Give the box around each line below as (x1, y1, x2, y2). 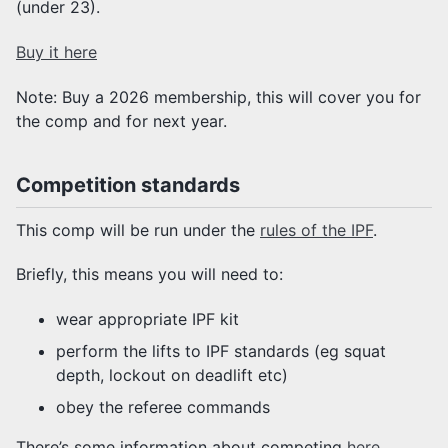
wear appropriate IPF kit (56, 309, 239, 330)
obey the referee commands (56, 397, 270, 418)
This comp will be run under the (16, 219, 260, 240)
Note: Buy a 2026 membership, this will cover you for (16, 86, 421, 107)
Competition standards (16, 172, 240, 197)
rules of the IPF (260, 219, 373, 240)
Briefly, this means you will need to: (16, 264, 283, 285)
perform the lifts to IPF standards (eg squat (56, 341, 386, 362)
